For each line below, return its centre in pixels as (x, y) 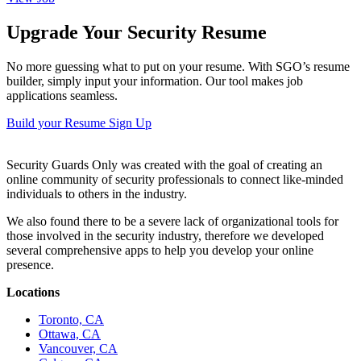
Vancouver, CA (78, 349)
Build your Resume (58, 123)
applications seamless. (62, 96)
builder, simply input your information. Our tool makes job (155, 81)
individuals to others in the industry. (97, 194)
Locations (33, 293)
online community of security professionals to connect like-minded (175, 180)
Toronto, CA (71, 320)
